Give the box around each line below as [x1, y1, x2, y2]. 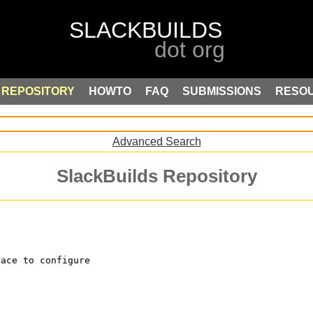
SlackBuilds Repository [56, 166, 257, 187]
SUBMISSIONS [182, 85, 261, 97]
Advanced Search [112, 135, 201, 147]
